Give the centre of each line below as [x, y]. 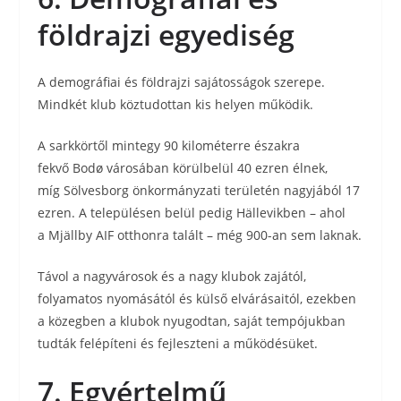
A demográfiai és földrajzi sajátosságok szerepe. [182, 82]
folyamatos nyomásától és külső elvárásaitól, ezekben [197, 299]
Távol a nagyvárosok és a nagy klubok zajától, [172, 276]
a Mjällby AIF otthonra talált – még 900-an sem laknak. [200, 235]
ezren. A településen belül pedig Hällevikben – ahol [192, 213]
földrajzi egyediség [166, 34]
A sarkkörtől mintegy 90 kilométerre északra [169, 145]
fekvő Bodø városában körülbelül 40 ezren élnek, [183, 168]
